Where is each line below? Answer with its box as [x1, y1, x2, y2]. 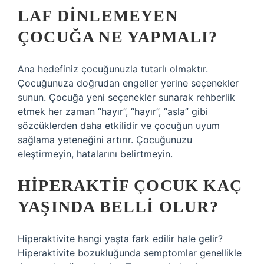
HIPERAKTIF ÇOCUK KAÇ [18, 176, 243, 194]
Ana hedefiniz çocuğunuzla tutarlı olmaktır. [18, 63, 208, 75]
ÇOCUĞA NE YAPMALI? [18, 28, 218, 46]
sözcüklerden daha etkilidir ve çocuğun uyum [18, 120, 220, 131]
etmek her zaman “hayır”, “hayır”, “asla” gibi [18, 105, 208, 117]
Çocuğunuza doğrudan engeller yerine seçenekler [18, 77, 239, 89]
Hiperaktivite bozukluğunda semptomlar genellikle [18, 247, 242, 259]
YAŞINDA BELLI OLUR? [18, 197, 219, 216]
